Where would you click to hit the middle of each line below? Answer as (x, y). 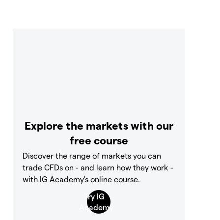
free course (99, 140)
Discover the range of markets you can (92, 156)
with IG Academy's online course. (81, 179)
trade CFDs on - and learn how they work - (98, 167)
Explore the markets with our (99, 125)
